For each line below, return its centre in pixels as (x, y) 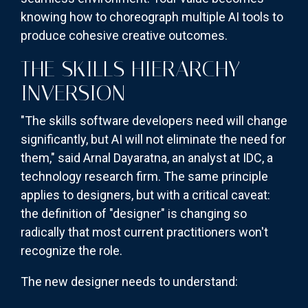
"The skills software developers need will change (154, 121)
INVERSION (73, 93)
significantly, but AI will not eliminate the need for (153, 140)
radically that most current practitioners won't (144, 232)
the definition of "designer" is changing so (134, 214)
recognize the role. (71, 251)
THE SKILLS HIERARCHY (130, 69)
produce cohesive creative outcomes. (124, 36)
